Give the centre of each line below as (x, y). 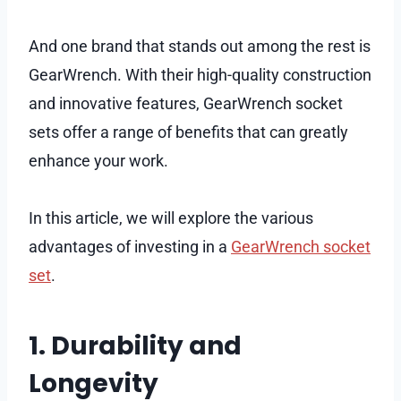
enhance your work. (100, 160)
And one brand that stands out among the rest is (200, 46)
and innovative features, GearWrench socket (186, 103)
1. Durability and (135, 346)
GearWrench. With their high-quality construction (200, 74)
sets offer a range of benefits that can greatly (188, 132)
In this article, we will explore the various (171, 218)
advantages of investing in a (130, 246)
